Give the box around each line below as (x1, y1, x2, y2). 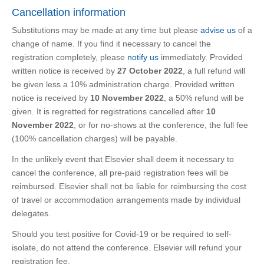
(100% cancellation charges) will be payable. (12, 134, 177, 144)
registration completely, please (12, 52, 127, 62)
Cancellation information (12, 6, 126, 19)
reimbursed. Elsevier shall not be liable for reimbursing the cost (12, 181, 246, 192)
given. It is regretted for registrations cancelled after (12, 107, 206, 117)
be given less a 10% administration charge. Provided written (12, 80, 235, 90)
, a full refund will (183, 66, 245, 76)
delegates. (12, 209, 51, 219)
